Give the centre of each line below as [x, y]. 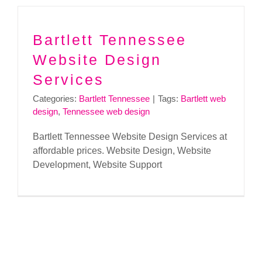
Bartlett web [203, 98]
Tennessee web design [106, 111]
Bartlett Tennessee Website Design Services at [130, 136]
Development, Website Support [97, 164]
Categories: [56, 98]
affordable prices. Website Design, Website [122, 150]
